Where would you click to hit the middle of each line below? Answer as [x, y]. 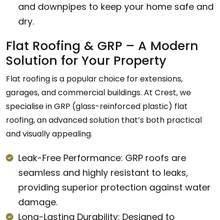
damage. [38, 202]
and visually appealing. [49, 134]
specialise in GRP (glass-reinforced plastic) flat [97, 106]
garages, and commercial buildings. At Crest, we [98, 92]
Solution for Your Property [86, 60]
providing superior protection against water [114, 187]
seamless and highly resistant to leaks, [103, 172]
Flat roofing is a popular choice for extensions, [94, 79]
